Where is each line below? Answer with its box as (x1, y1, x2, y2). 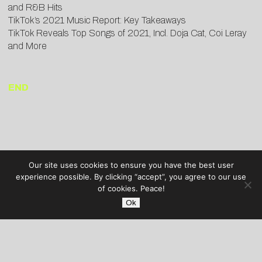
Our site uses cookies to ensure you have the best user (28, 160, 234, 170)
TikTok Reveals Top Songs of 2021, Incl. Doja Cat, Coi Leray (8, 27, 247, 38)
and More (8, 40, 47, 51)
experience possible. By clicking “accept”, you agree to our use (16, 172, 246, 181)
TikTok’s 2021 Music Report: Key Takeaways (8, 15, 186, 25)
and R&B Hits (8, 2, 63, 12)
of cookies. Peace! (97, 184, 165, 193)
